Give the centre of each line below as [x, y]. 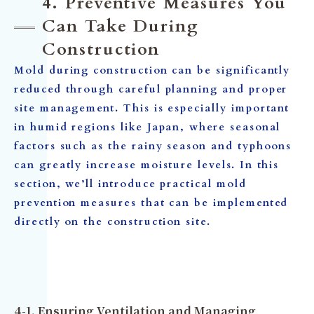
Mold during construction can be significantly [152, 70]
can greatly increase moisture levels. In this [147, 165]
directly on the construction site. [112, 222]
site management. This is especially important [152, 108]
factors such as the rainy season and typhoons [153, 146]
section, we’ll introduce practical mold [130, 184]
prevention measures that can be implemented [151, 203]
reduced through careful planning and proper [151, 89]
